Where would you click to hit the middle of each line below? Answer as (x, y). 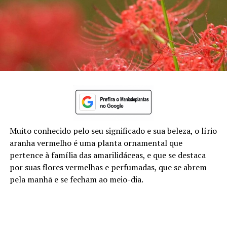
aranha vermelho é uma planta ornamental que (96, 143)
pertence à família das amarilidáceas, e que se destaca (107, 155)
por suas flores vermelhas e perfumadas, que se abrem (108, 167)
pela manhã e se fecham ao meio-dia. (76, 179)
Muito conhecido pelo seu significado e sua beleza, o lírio (113, 130)
